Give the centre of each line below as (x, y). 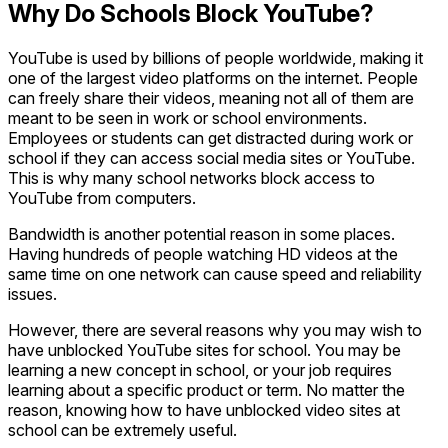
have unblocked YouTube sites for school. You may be (204, 349)
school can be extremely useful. (122, 429)
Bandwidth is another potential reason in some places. (201, 233)
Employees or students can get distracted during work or (210, 137)
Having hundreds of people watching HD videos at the (203, 253)
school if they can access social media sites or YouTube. (211, 157)
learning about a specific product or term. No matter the (206, 389)
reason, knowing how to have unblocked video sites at (204, 409)
